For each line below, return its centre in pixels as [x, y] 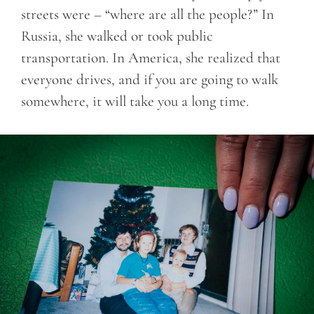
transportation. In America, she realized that [151, 58]
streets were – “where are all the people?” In [148, 15]
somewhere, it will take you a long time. [135, 102]
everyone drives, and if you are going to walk [150, 80]
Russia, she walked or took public [117, 36]
